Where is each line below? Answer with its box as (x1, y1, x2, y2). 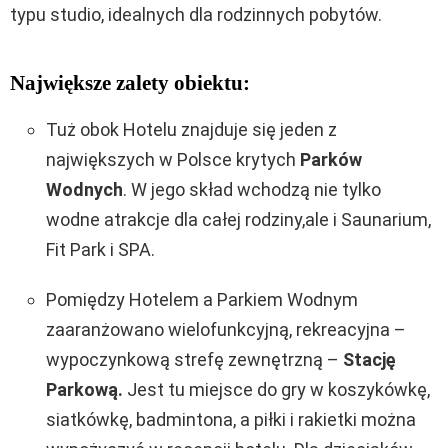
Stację (343, 348, 396, 370)
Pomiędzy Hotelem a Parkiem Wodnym (46, 288, 358, 310)
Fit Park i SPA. (46, 238, 155, 260)
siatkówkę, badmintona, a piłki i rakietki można (46, 408, 416, 430)
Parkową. (46, 378, 127, 400)
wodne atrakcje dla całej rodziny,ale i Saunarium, (46, 208, 431, 230)
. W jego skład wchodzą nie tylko (123, 178, 381, 200)
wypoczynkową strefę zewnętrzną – (46, 348, 343, 370)
